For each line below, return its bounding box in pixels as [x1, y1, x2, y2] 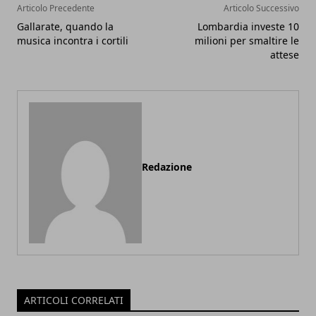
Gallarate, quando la [17, 19, 114, 33]
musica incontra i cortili [17, 33, 128, 47]
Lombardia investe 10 [197, 19, 299, 33]
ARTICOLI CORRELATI [24, 293, 123, 307]
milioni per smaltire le [195, 33, 299, 47]
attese [270, 47, 299, 61]
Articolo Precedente [17, 1, 95, 14]
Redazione [142, 159, 192, 174]
